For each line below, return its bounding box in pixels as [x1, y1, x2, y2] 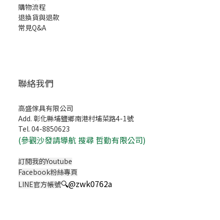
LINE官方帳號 [18, 179, 61, 189]
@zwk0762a [68, 178, 112, 190]
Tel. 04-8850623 [18, 124, 71, 134]
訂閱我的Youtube [18, 156, 72, 166]
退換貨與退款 [18, 12, 59, 22]
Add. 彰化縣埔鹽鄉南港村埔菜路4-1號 [18, 113, 134, 123]
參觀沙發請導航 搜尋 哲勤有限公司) [21, 134, 146, 146]
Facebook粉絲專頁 [18, 167, 78, 177]
